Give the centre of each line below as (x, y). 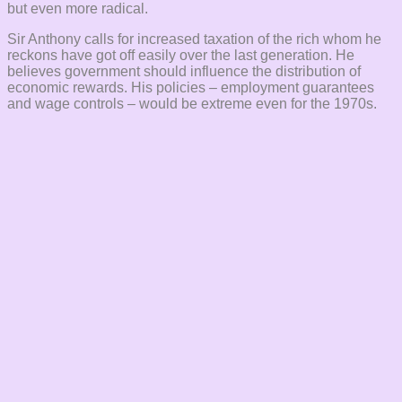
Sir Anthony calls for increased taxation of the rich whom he (194, 39)
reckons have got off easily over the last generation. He (181, 56)
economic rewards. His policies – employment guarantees (191, 88)
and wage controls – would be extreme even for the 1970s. (192, 104)
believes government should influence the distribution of (184, 72)
